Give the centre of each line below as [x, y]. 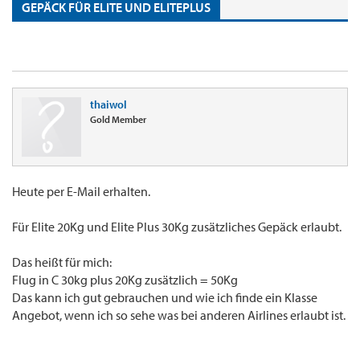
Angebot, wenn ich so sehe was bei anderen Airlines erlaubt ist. [179, 315]
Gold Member [118, 120]
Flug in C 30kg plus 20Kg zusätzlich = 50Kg [125, 280]
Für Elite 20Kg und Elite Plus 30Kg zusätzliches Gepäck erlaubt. [177, 227]
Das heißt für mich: [62, 262]
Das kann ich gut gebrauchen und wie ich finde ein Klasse [165, 298]
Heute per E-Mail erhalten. [81, 192]
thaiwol [108, 105]
